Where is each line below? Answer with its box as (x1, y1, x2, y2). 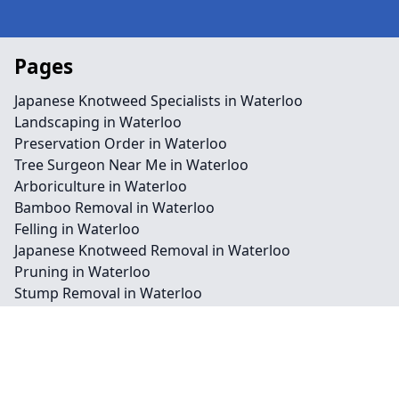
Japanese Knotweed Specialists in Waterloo (14, 91, 303, 110)
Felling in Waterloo (14, 219, 140, 239)
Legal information (14, 340, 196, 368)
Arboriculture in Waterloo (14, 176, 187, 196)
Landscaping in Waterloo (14, 112, 182, 132)
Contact (14, 305, 67, 324)
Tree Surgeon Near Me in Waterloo (14, 155, 248, 175)
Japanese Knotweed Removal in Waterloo (14, 240, 290, 260)
